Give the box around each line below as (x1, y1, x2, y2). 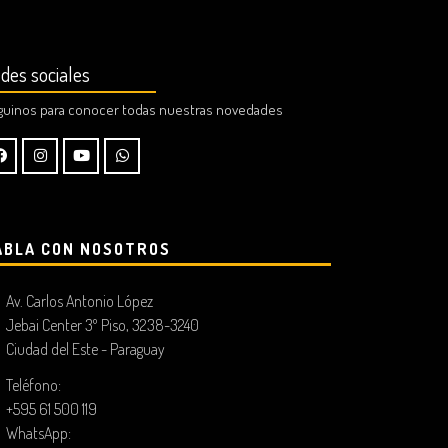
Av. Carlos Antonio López (6, 291, 153, 312)
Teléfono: (6, 375, 61, 396)
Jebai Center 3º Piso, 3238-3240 (6, 315, 199, 336)
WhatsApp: (6, 423, 71, 444)
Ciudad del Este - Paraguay (6, 339, 165, 360)
